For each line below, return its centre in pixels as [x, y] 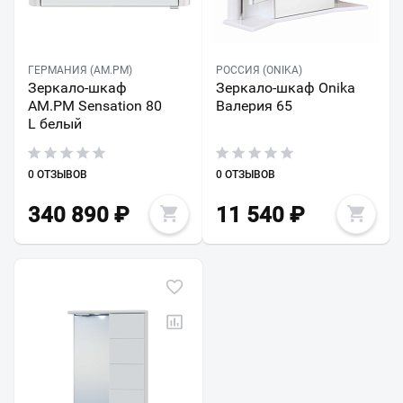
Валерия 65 [254, 105]
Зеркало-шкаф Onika [285, 87]
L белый [55, 123]
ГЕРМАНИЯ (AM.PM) [80, 70]
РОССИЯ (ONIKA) [259, 70]
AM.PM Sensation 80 [95, 105]
